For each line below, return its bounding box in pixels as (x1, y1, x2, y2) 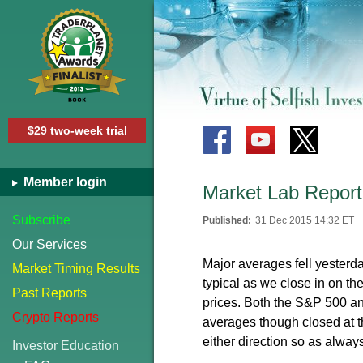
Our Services (12, 237, 87, 251)
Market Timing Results (12, 262, 140, 275)
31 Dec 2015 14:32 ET (255, 215, 354, 226)
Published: (203, 215, 251, 226)
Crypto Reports (12, 310, 99, 324)
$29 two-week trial (27, 124, 127, 137)
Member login (20, 175, 107, 189)
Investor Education (12, 339, 119, 352)
